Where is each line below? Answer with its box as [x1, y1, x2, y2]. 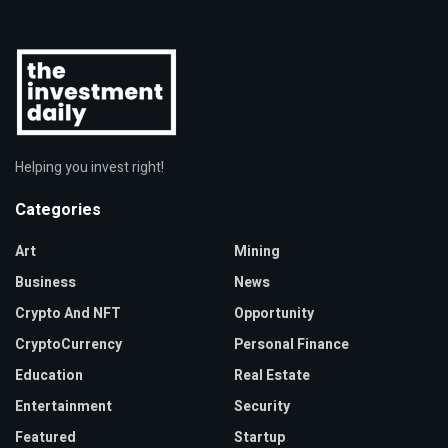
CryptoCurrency [15, 333, 122, 355]
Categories [15, 197, 101, 222]
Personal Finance [234, 333, 349, 355]
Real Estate [234, 364, 310, 386]
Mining [234, 240, 280, 262]
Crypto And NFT [15, 302, 121, 324]
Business [15, 271, 76, 293]
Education [15, 364, 83, 386]
